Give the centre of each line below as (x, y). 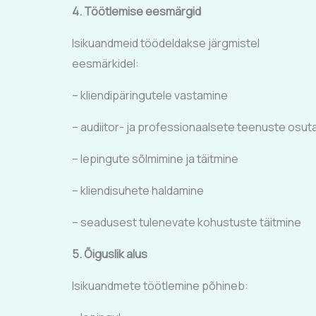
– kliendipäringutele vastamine (150, 95)
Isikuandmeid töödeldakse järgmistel (167, 43)
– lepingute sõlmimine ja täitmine (155, 159)
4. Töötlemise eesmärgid (136, 11)
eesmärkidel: (105, 63)
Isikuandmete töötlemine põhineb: (160, 286)
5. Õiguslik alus (110, 254)
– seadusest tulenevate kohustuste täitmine (187, 222)
